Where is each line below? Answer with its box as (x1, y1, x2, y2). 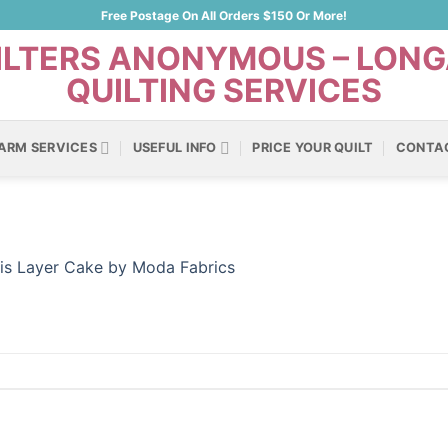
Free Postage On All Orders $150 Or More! (101, 7, 347, 23)
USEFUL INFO (132, 140, 217, 155)
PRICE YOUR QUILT (252, 140, 374, 155)
